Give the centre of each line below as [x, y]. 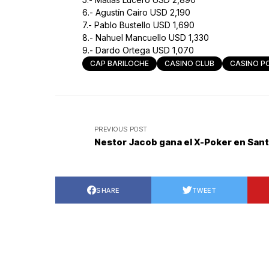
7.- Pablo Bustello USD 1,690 [138, 25]
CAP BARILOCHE [119, 64]
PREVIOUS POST [121, 129]
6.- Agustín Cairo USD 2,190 [136, 13]
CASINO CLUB [189, 64]
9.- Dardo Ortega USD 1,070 [138, 50]
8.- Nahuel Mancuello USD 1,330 [146, 38]
